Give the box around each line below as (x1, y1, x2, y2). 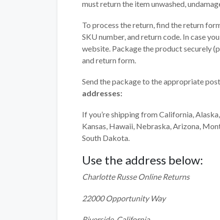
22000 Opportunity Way (82, 193, 165, 203)
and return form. (82, 55, 136, 65)
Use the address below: (82, 153, 203, 167)
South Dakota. (82, 133, 130, 143)
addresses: (82, 88, 122, 98)
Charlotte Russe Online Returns (82, 172, 190, 182)
